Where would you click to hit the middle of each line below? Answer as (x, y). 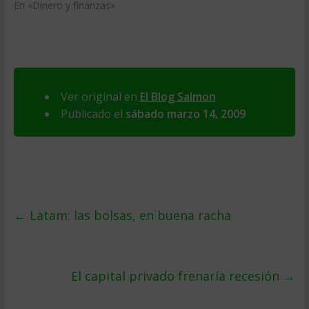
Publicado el (93, 114)
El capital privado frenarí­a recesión (177, 276)
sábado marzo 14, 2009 (185, 114)
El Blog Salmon (178, 97)
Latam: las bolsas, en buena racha (128, 215)
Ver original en (100, 97)
